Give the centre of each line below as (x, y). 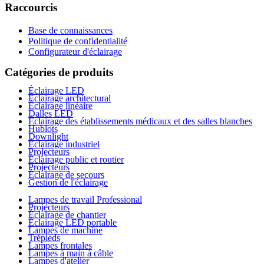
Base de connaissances (70, 30)
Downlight (48, 137)
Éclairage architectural (70, 98)
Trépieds (44, 238)
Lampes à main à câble (71, 253)
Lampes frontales (60, 246)
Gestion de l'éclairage (68, 183)
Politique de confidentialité (78, 41)
